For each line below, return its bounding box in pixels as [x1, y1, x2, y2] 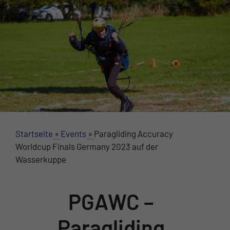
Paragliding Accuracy [94, 128, 173, 139]
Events [61, 128, 86, 139]
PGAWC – [68, 188, 154, 215]
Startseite [15, 128, 53, 139]
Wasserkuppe [15, 154, 66, 164]
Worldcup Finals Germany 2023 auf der [15, 141, 158, 151]
